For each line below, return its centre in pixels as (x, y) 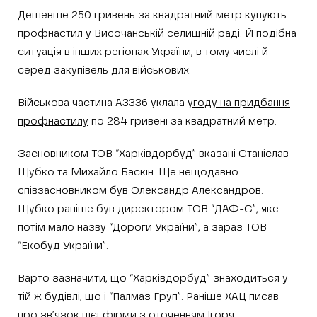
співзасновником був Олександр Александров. (140, 190)
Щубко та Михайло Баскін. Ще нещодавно (128, 172)
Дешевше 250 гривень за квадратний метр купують (152, 15)
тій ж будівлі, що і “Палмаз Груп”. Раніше (121, 296)
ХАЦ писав (252, 296)
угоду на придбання (239, 103)
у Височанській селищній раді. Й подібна (190, 33)
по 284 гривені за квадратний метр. (183, 121)
